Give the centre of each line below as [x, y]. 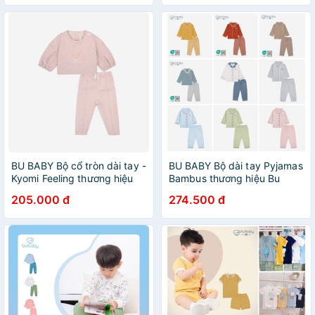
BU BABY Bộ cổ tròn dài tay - [79, 166]
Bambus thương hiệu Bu [225, 178]
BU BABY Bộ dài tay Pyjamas [236, 166]
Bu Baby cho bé [49, 191]
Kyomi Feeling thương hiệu [72, 178]
